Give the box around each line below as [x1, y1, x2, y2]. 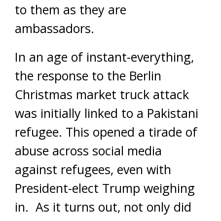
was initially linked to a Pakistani [15, 105, 198, 121]
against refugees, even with [15, 161, 171, 178]
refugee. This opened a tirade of [15, 123, 197, 140]
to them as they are [15, 1, 126, 18]
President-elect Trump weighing [15, 180, 195, 196]
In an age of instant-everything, [15, 48, 194, 65]
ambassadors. [15, 20, 94, 37]
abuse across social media [15, 142, 162, 159]
